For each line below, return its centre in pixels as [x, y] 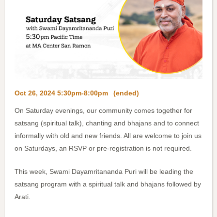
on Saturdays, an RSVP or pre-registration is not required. [103, 148]
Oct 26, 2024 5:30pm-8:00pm [61, 93]
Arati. [23, 197]
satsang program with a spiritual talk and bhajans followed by [108, 184]
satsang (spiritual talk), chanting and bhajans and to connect [107, 123]
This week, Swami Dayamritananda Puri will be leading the [104, 172]
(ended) [126, 93]
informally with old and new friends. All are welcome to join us [108, 136]
